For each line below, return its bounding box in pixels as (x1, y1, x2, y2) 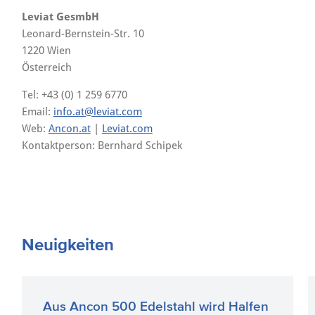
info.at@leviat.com (53, 105, 142, 118)
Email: (21, 105, 53, 118)
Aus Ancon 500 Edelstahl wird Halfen (42, 299, 269, 314)
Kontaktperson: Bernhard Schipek (21, 139, 182, 152)
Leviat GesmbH (21, 11, 99, 23)
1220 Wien (21, 44, 71, 57)
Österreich (21, 61, 72, 74)
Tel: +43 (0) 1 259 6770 (21, 89, 127, 101)
